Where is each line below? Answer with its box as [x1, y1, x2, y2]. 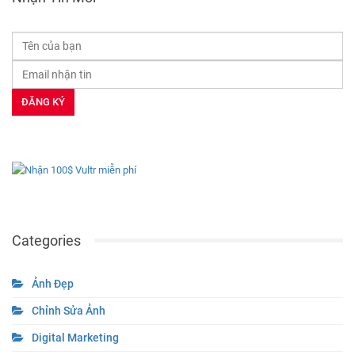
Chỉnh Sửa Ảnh [32, 303, 105, 317]
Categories [12, 231, 81, 249]
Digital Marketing [32, 330, 119, 344]
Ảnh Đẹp [32, 277, 74, 290]
